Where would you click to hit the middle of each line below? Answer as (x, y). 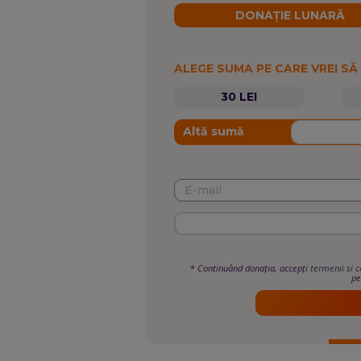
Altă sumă (213, 132)
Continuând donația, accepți (254, 268)
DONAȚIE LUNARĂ (290, 16)
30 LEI (239, 97)
